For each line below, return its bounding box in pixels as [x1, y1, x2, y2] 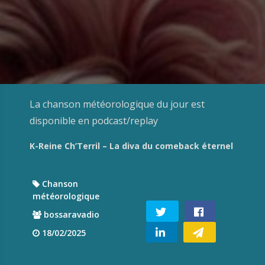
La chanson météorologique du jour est [30, 98, 205, 111]
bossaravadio [41, 209, 99, 220]
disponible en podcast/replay [30, 114, 163, 127]
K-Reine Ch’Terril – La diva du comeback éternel [30, 140, 233, 151]
